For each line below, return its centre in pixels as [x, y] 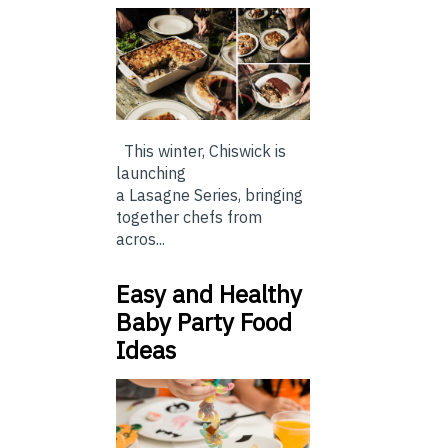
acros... [140, 239]
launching [151, 173]
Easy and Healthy [209, 294]
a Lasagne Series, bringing [209, 195]
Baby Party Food [204, 322]
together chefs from [189, 217]
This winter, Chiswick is [201, 151]
